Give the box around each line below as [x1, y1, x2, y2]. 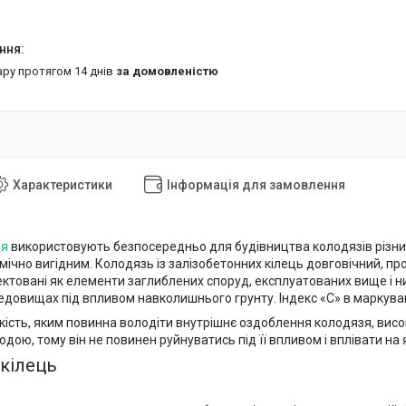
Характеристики [13, 177, 112, 192]
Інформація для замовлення [167, 177, 345, 192]
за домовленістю [116, 63, 218, 78]
